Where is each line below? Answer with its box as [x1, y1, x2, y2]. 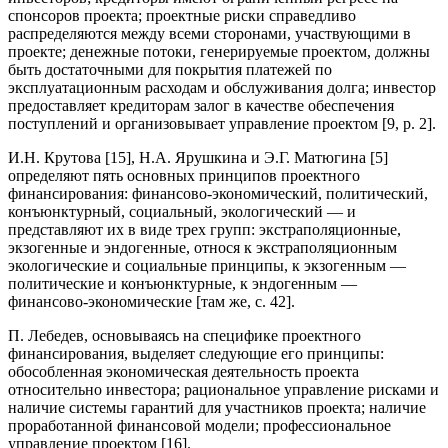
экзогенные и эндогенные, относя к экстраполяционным [8, 238, 397, 256]
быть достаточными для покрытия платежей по [8, 60, 332, 78]
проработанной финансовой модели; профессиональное [8, 416, 391, 434]
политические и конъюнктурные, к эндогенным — [8, 274, 357, 292]
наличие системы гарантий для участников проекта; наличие [8, 398, 426, 416]
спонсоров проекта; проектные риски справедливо [8, 6, 356, 24]
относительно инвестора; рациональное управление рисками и [8, 380, 439, 398]
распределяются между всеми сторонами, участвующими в [8, 24, 411, 42]
